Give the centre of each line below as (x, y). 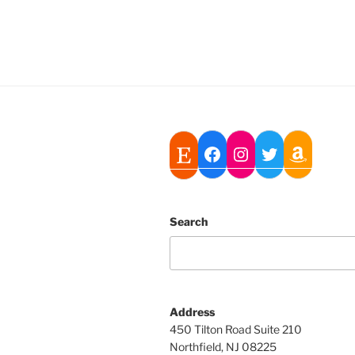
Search (189, 221)
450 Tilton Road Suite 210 (236, 330)
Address (192, 312)
